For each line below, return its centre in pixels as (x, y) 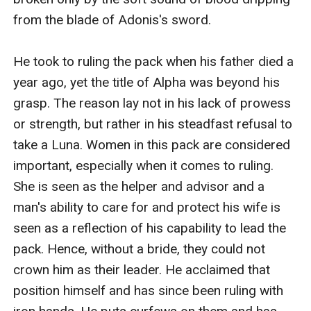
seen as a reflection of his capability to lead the (150, 228)
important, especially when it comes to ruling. (144, 166)
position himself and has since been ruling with (149, 291)
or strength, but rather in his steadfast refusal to (153, 124)
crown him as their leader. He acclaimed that (142, 270)
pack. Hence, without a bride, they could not (140, 249)
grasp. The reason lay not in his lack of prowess (152, 103)
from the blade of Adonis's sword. (112, 20)
